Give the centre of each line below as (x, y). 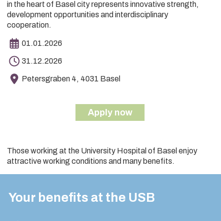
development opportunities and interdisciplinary (88, 15)
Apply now (110, 113)
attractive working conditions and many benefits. (91, 161)
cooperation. (29, 25)
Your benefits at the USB (82, 198)
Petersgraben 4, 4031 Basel (71, 79)
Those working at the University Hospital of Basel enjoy (102, 151)
